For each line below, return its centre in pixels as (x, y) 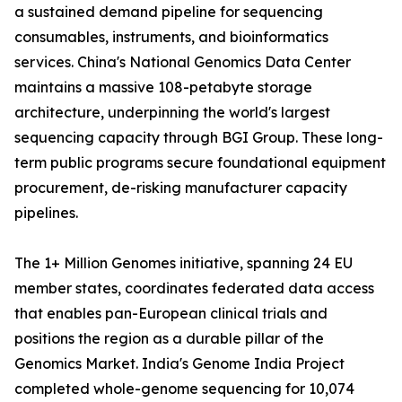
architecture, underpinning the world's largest (172, 113)
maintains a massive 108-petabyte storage (163, 87)
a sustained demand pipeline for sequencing (169, 12)
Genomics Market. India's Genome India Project (179, 364)
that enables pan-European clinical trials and (171, 314)
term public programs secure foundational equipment (200, 163)
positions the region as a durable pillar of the (169, 339)
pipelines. (46, 213)
